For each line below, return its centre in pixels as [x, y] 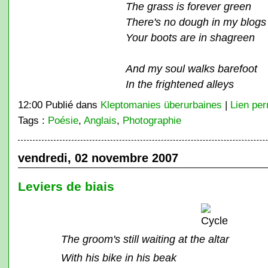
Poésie [63, 120]
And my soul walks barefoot [191, 68]
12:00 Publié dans [59, 105]
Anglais [100, 120]
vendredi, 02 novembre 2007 [98, 158]
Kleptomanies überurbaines [161, 105]
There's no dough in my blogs [196, 22]
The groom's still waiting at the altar [145, 239]
